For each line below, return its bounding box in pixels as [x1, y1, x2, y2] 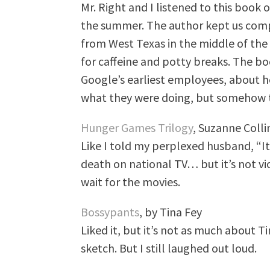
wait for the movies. [80, 174, 180, 189]
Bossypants [80, 204, 139, 219]
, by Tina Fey [139, 204, 202, 219]
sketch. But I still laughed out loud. [80, 240, 257, 256]
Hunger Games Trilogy [80, 120, 193, 135]
